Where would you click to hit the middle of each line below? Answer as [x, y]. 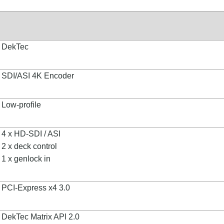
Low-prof [17, 105]
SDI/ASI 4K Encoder [38, 76]
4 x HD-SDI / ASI [31, 134]
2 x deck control [29, 146]
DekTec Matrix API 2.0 [40, 217]
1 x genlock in [26, 159]
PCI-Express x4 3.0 [36, 188]
